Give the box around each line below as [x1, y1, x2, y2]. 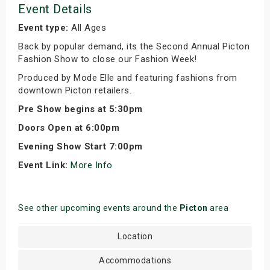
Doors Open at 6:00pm [18, 122, 119, 134]
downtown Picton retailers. [18, 85, 131, 96]
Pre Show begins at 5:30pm [18, 104, 143, 115]
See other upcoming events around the [18, 203, 180, 213]
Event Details [18, 2, 92, 17]
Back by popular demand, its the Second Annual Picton [18, 41, 250, 52]
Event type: [18, 22, 69, 34]
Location [118, 231, 152, 242]
